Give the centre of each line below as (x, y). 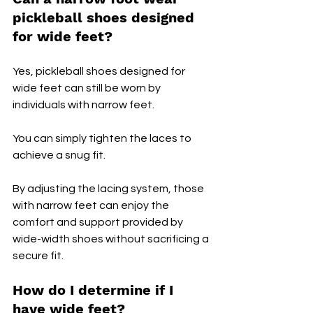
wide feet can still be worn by (88, 88)
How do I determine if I (95, 290)
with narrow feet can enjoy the (92, 206)
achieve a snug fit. (60, 155)
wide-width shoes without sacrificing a (112, 239)
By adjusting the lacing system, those (109, 189)
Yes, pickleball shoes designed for (100, 72)
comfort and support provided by (99, 223)
